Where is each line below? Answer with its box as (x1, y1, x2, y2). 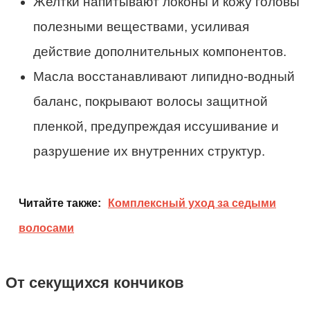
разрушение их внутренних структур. (33, 143, 265, 158)
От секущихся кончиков (6, 274, 184, 292)
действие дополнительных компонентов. (33, 44, 286, 59)
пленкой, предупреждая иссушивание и (33, 118, 279, 134)
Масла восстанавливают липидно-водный (33, 69, 295, 84)
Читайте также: (19, 197, 101, 209)
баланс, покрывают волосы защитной (33, 93, 268, 109)
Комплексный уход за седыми (108, 197, 276, 209)
